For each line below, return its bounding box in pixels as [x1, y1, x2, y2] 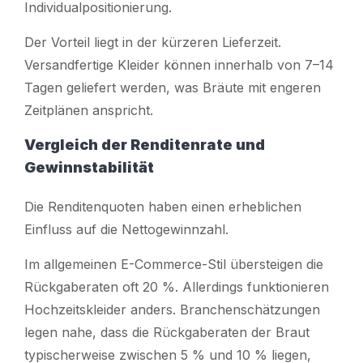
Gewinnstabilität [24, 158, 154, 176]
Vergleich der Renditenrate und [24, 135, 265, 153]
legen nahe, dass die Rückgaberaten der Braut [24, 323, 310, 340]
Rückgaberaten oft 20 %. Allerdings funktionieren [24, 278, 329, 295]
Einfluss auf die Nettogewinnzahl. [24, 220, 228, 237]
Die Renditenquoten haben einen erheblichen [24, 198, 301, 215]
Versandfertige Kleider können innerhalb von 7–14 [24, 56, 334, 73]
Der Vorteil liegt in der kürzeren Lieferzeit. [24, 33, 281, 50]
